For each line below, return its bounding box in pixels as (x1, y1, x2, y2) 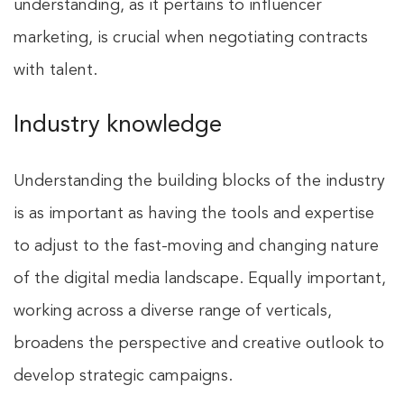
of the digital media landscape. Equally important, (14, 271, 386, 288)
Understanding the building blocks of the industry (14, 173, 385, 190)
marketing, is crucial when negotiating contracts (14, 30, 368, 47)
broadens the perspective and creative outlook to (14, 335, 384, 353)
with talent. (14, 62, 97, 79)
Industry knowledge (14, 114, 222, 138)
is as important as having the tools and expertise (14, 206, 374, 223)
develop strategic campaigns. (14, 368, 233, 385)
